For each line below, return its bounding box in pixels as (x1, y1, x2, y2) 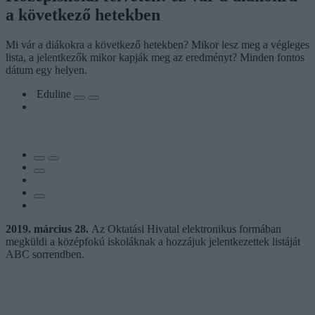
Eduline (37, 87, 74, 100)
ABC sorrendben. (6, 247, 84, 260)
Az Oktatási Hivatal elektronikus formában (89, 222, 281, 235)
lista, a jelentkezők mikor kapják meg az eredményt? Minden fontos (6, 51, 304, 63)
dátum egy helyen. (6, 63, 87, 76)
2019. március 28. (6, 222, 89, 235)
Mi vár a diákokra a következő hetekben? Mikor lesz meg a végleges (6, 38, 309, 51)
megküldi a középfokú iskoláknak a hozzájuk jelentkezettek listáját (6, 235, 300, 247)
